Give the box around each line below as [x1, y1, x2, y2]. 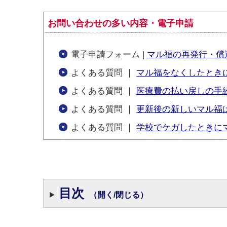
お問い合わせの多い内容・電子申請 [48, 18, 194, 28]
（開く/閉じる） [89, 190, 148, 199]
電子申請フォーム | [71, 50, 147, 59]
